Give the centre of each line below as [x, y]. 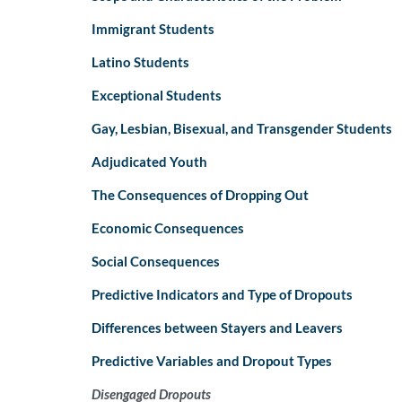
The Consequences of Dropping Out [200, 195]
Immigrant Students [153, 29]
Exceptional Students [157, 96]
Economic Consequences [168, 228]
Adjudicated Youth [149, 162]
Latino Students [140, 62]
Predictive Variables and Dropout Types [212, 361]
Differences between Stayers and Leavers [217, 328]
